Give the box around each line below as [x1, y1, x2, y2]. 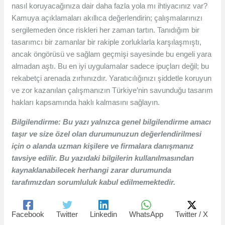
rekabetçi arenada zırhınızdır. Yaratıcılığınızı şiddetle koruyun [12, 74, 212, 83]
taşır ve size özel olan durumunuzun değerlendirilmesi [12, 130, 202, 139]
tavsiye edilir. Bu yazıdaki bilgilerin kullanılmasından [12, 154, 194, 163]
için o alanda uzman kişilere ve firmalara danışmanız [12, 142, 194, 151]
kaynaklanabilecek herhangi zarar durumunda [12, 166, 172, 175]
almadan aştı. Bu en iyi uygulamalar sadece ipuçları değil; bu [12, 62, 209, 71]
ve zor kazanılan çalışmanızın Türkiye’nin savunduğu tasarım [12, 86, 213, 95]
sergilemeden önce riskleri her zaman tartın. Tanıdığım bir [12, 26, 200, 35]
